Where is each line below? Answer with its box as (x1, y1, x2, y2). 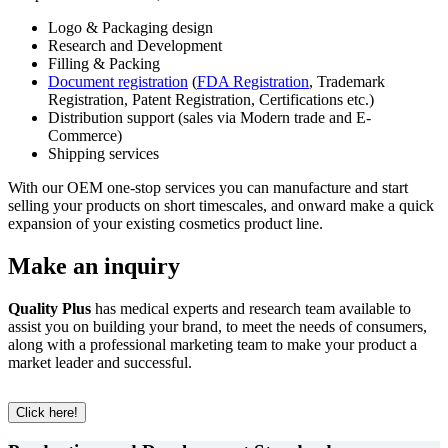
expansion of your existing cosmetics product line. (8, 214, 323, 232)
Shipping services (48, 144, 159, 162)
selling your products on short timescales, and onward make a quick (8, 196, 434, 214)
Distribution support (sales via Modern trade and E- (48, 108, 371, 126)
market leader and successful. (8, 353, 192, 371)
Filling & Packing (48, 54, 160, 72)
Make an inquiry (8, 252, 180, 279)
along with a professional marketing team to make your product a (8, 335, 417, 353)
